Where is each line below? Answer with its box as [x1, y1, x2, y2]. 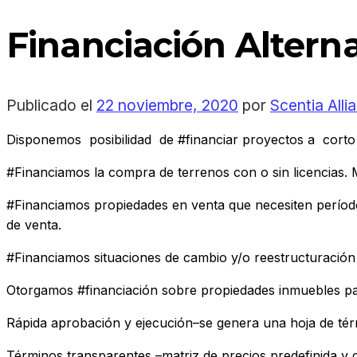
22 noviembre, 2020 [96, 95, 238, 115]
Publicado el [6, 95, 96, 115]
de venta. [6, 216, 61, 233]
